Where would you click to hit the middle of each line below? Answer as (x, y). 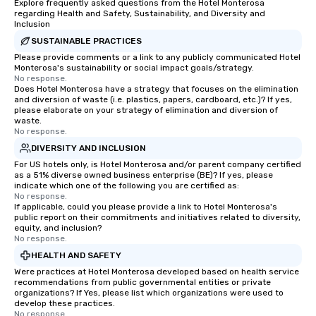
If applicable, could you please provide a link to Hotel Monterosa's (146, 207)
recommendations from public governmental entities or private (142, 282)
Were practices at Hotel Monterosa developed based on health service (157, 272)
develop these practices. (65, 303)
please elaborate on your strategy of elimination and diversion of (146, 110)
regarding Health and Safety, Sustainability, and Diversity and (140, 13)
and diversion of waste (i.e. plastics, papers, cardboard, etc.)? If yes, (153, 99)
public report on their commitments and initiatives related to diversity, (157, 217)
